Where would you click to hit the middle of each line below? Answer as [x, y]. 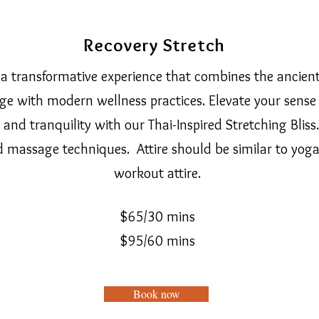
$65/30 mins [159, 216]
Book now [156, 294]
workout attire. [159, 173]
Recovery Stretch [157, 45]
